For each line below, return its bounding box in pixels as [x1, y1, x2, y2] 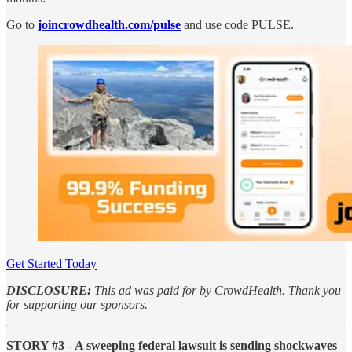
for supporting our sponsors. [6, 297, 148, 311]
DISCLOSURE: [6, 283, 91, 297]
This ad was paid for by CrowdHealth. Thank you [91, 283, 341, 297]
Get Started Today [6, 256, 97, 270]
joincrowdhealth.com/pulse [38, 17, 181, 31]
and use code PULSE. [181, 17, 294, 31]
